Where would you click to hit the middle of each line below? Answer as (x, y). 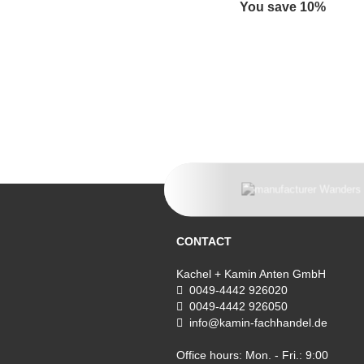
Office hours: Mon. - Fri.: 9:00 (252, 355)
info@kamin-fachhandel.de (258, 323)
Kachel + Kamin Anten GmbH (251, 274)
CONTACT (204, 241)
